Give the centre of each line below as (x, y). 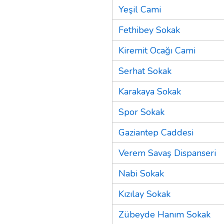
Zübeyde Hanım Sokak (164, 214)
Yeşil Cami (140, 9)
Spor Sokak (141, 112)
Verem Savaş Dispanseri (167, 153)
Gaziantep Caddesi (156, 132)
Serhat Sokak (145, 71)
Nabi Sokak (141, 173)
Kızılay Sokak (144, 194)
